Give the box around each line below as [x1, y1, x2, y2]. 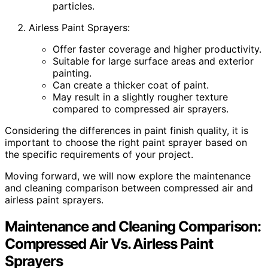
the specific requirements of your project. [5, 148, 193, 161]
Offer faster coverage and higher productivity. [53, 43, 261, 56]
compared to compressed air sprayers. [53, 103, 229, 115]
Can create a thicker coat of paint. [53, 79, 209, 92]
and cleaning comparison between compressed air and [5, 182, 253, 194]
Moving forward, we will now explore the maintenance [5, 170, 251, 182]
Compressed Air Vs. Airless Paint [5, 235, 213, 253]
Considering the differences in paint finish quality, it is [5, 124, 248, 137]
